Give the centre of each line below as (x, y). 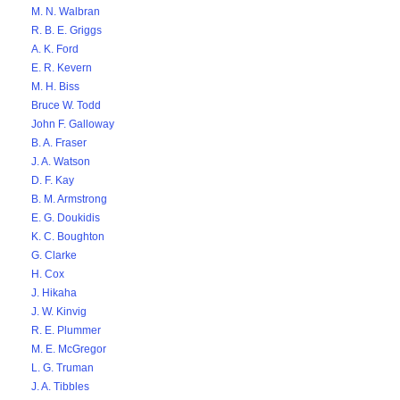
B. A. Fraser (59, 143)
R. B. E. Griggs (67, 30)
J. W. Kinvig (59, 312)
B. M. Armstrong (69, 199)
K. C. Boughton (68, 237)
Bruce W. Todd (66, 105)
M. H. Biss (55, 87)
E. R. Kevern (62, 68)
